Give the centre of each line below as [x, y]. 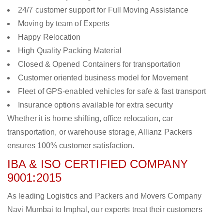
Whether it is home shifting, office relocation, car [90, 119]
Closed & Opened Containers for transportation [100, 64]
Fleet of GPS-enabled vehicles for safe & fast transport [112, 92]
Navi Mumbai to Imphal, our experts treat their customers [105, 210]
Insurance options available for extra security [95, 105]
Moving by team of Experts [64, 24]
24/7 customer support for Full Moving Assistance [103, 10]
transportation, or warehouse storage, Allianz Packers [100, 132]
